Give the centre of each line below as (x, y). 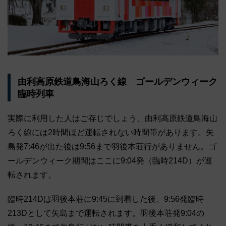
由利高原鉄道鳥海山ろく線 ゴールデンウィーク (117, 81)
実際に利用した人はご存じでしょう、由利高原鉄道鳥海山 (112, 119)
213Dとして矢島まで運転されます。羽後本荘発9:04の (106, 213)
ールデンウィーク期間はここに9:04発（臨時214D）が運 (110, 161)
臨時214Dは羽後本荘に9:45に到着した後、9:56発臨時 (106, 199)
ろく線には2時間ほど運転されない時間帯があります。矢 (111, 133)
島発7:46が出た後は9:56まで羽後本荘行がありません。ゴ (112, 147)
